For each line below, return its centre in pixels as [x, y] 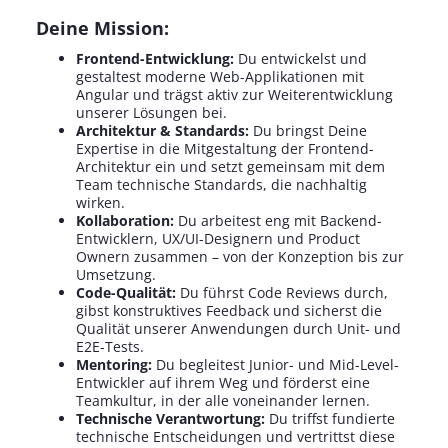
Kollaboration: [126, 220]
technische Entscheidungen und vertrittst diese [235, 436]
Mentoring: [115, 364]
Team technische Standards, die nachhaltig [221, 184]
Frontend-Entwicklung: [156, 58]
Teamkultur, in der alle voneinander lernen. [222, 400]
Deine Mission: [102, 28]
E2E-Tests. [109, 346]
